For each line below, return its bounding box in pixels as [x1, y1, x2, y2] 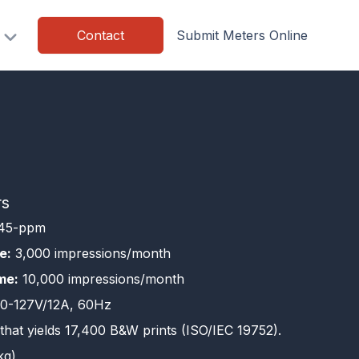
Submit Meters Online [176, 27, 308, 43]
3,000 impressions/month [11, 245, 171, 261]
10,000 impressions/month [18, 271, 184, 287]
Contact [77, 27, 124, 43]
